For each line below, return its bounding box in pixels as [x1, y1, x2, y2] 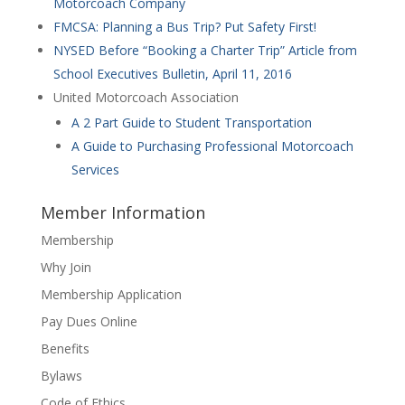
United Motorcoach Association [52, 88, 239, 106]
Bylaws [40, 366, 82, 384]
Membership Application [40, 285, 182, 303]
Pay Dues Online [40, 312, 137, 330]
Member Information [40, 201, 205, 223]
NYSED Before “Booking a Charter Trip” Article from [52, 41, 357, 59]
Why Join [40, 258, 91, 276]
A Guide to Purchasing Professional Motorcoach [71, 137, 353, 155]
